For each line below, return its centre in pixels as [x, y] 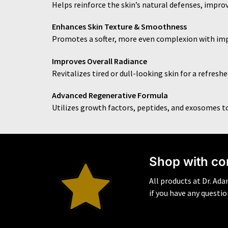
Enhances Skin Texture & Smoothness [119, 27]
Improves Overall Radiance [99, 61]
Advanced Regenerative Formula [110, 95]
